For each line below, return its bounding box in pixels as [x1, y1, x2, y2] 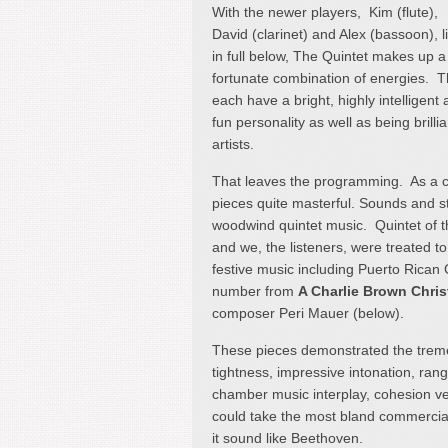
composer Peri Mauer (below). [212, 304, 404, 321]
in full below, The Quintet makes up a [212, 47, 446, 64]
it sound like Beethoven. [212, 429, 363, 446]
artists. [212, 135, 254, 152]
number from [212, 282, 298, 299]
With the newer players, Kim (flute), [212, 3, 438, 20]
